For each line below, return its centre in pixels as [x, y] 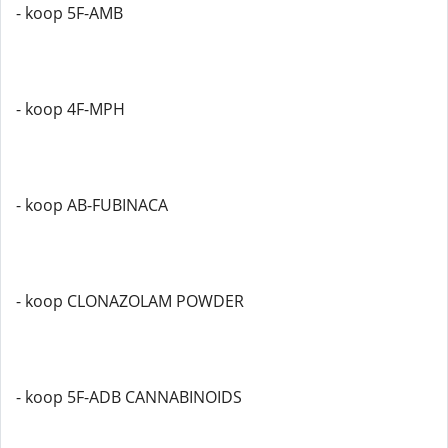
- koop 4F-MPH [70, 109]
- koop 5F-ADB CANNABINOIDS [129, 397]
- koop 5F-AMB [69, 13]
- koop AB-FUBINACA [92, 205]
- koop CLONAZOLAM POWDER [130, 301]
